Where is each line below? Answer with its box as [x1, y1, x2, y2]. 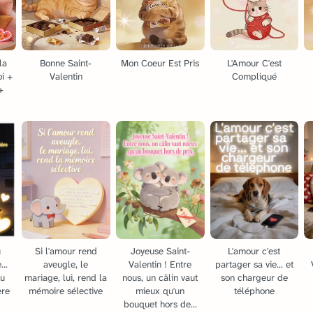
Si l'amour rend [34, 245, 97, 258]
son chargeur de [220, 272, 288, 284]
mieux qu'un [136, 285, 185, 298]
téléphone [233, 285, 275, 298]
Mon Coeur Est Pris [121, 57, 200, 69]
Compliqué [231, 70, 277, 82]
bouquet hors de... [123, 298, 197, 311]
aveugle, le [43, 259, 89, 271]
